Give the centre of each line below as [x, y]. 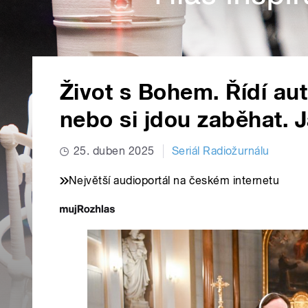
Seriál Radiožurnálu [220, 151]
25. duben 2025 [114, 151]
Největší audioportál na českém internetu [174, 181]
